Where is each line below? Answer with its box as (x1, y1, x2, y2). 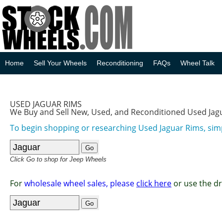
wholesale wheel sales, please (24, 178, 136, 189)
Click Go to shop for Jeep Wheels (10, 156, 107, 163)
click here (136, 178, 171, 189)
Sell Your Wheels (34, 59, 87, 67)
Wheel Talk (180, 59, 215, 67)
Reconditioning (97, 59, 143, 67)
